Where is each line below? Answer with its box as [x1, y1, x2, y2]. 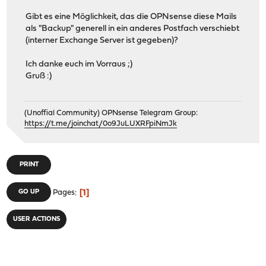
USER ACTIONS [13, 216, 61, 223]
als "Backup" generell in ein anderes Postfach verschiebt [26, 24, 240, 34]
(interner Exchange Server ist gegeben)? [26, 36, 179, 46]
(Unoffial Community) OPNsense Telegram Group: [24, 109, 198, 118]
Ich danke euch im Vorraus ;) [26, 60, 133, 69]
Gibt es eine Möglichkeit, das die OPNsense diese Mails [26, 12, 237, 22]
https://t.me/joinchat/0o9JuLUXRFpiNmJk [24, 120, 178, 128]
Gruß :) [26, 72, 52, 81]
